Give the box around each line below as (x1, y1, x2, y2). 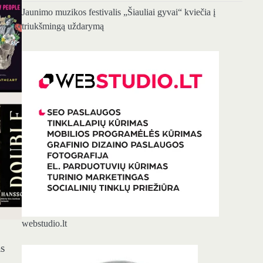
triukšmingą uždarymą (21, 21, 104, 32)
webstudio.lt (21, 218, 67, 228)
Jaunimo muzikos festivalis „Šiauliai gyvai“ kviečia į (21, 7, 215, 18)
